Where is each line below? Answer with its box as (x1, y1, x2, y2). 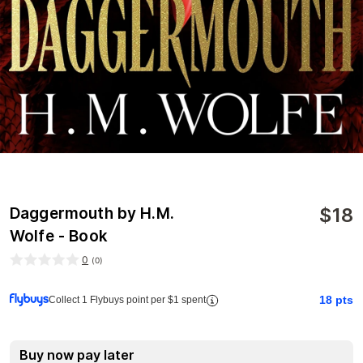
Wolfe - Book (10, 227, 108, 246)
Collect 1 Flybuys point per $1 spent (49, 294, 206, 306)
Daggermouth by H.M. (10, 204, 174, 224)
